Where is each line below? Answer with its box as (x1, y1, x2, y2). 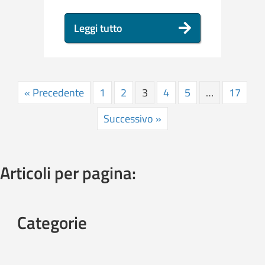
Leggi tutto (74, 20, 122, 36)
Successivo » (104, 110, 161, 127)
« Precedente (24, 84, 84, 101)
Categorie (17, 209, 87, 235)
